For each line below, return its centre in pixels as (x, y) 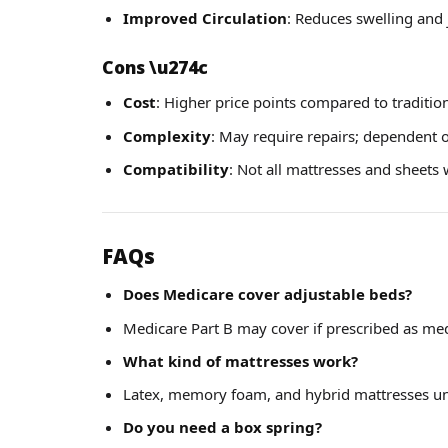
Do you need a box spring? (222, 427)
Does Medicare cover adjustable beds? (267, 294)
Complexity (167, 135)
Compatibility (176, 168)
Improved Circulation (205, 18)
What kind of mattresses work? (240, 360)
